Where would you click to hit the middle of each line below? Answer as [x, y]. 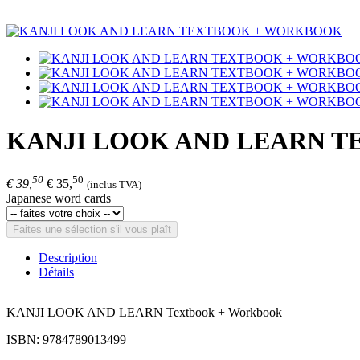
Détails [56, 272]
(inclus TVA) [114, 185]
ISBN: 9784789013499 [66, 340]
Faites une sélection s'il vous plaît [92, 230]
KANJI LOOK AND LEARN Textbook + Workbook [146, 313]
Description [68, 258]
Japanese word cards [59, 198]
